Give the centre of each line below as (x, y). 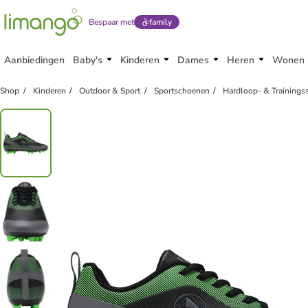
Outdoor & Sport (110, 91)
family (160, 22)
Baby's (88, 60)
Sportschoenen (181, 91)
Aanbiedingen (34, 60)
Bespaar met (111, 22)
